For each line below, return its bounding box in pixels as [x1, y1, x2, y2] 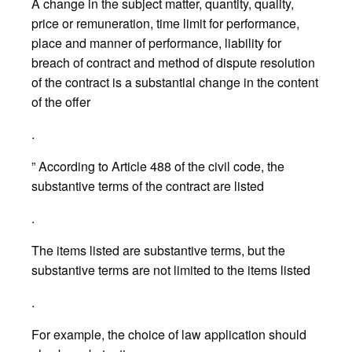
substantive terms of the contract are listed [31, 176, 264, 195]
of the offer [31, 92, 90, 111]
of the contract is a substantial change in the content [31, 72, 318, 91]
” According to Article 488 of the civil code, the [31, 156, 284, 175]
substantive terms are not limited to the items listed [31, 260, 310, 279]
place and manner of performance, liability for [31, 33, 281, 52]
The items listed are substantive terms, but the [31, 240, 285, 259]
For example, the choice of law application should [31, 324, 306, 343]
